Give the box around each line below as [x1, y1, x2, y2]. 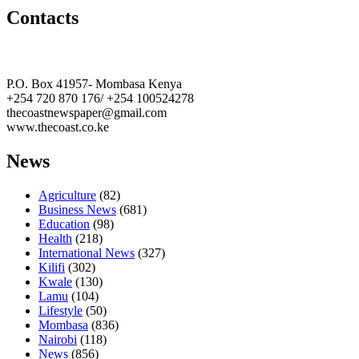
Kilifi [38, 260, 65, 275]
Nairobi [38, 333, 77, 347]
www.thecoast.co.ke [6, 120, 109, 135]
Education [38, 217, 90, 232]
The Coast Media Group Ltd [6, 46, 163, 60]
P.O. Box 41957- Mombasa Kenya [6, 77, 182, 91]
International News [38, 246, 135, 260]
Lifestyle [38, 304, 83, 318]
